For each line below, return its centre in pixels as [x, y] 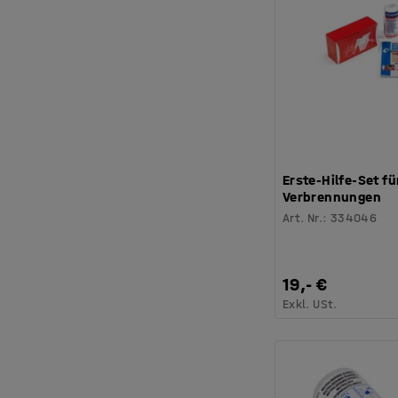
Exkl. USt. [310, 305]
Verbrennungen [332, 197]
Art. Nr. [302, 219]
